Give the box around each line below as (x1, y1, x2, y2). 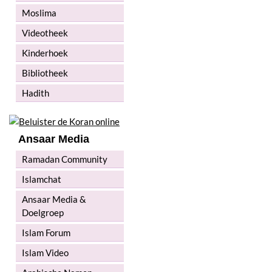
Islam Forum (22, 227, 70, 239)
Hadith (22, 87, 49, 99)
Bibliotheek (22, 67, 68, 79)
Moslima (22, 7, 56, 19)
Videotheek (22, 27, 68, 39)
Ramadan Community (22, 154, 107, 165)
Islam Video (22, 247, 69, 259)
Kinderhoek (22, 47, 68, 59)
